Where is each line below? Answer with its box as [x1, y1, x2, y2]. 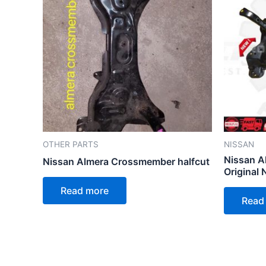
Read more [61, 185, 109, 197]
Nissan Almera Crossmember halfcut [43, 156, 210, 168]
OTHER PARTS [43, 140, 99, 150]
